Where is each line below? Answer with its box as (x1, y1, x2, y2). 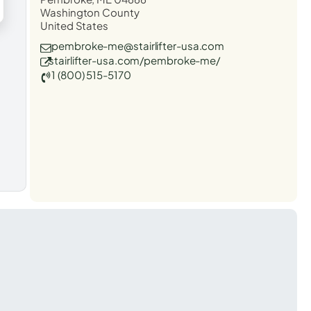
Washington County (40, 5, 140, 19)
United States (40, 18, 108, 32)
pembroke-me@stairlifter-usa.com (51, 38, 225, 52)
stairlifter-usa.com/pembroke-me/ (49, 53, 221, 67)
